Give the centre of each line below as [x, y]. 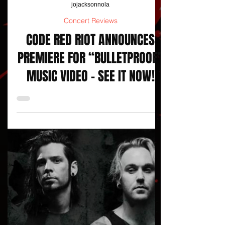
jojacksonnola [90, 20]
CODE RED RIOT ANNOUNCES [90, 56]
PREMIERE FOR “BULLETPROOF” [90, 74]
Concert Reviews [90, 37]
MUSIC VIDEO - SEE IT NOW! [90, 92]
